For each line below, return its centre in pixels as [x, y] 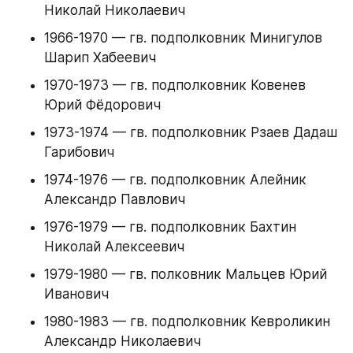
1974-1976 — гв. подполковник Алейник [175, 180]
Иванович [76, 294]
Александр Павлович [115, 200]
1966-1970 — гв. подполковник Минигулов [183, 38]
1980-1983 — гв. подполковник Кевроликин [187, 322]
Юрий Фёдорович [102, 105]
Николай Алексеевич [114, 247]
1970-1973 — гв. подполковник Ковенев [175, 85]
